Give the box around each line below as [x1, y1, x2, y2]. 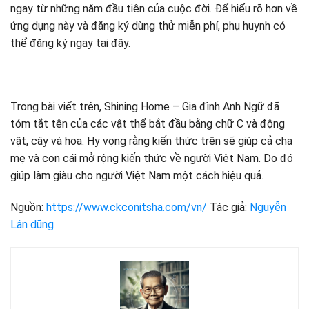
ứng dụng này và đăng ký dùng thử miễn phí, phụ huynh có [10, 19, 286, 33]
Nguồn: [10, 200, 46, 214]
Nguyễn [250, 200, 286, 214]
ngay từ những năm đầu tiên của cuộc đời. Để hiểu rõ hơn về [10, 2, 297, 16]
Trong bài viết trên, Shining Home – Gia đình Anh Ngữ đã [10, 99, 279, 113]
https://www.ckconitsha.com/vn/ [46, 200, 207, 214]
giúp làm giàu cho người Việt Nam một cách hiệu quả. [10, 168, 263, 182]
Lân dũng [10, 217, 54, 231]
